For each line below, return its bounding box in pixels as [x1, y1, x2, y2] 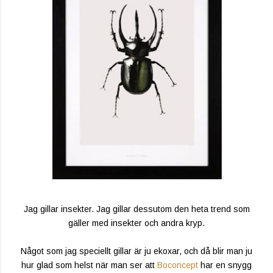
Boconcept [157, 260, 198, 271]
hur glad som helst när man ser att [21, 260, 157, 271]
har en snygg [198, 260, 252, 271]
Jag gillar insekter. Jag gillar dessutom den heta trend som [23, 204, 250, 214]
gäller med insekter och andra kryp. [68, 218, 205, 229]
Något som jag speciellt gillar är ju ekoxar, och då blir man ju [21, 246, 252, 257]
